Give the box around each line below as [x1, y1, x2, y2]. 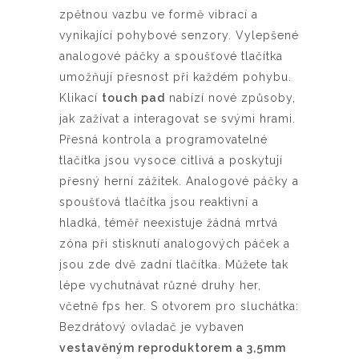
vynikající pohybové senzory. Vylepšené [59, 29, 299, 42]
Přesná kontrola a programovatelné [59, 133, 268, 146]
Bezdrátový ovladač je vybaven [59, 321, 244, 333]
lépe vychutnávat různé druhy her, [59, 279, 261, 292]
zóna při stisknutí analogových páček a [59, 237, 290, 250]
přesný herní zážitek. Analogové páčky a [59, 175, 299, 188]
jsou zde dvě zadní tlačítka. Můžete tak [59, 258, 288, 271]
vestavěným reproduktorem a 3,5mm [59, 341, 286, 354]
